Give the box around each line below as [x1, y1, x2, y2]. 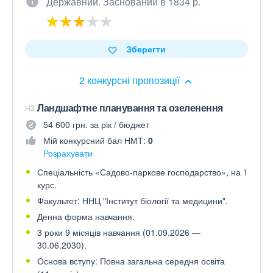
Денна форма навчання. [37, 210, 135, 223]
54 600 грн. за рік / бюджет [43, 118, 149, 131]
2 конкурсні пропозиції [79, 73, 182, 88]
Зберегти [126, 43, 166, 55]
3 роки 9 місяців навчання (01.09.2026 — [37, 226, 200, 239]
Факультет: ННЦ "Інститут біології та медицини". [37, 194, 228, 207]
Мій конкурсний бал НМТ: [43, 134, 148, 147]
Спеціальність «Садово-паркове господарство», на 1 [37, 166, 248, 179]
